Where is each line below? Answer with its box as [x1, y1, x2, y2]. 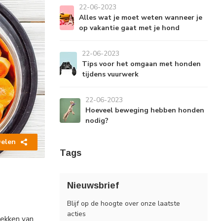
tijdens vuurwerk [82, 70, 139, 79]
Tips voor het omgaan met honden [82, 59, 201, 69]
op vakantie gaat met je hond [78, 23, 180, 33]
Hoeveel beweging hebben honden [85, 106, 205, 115]
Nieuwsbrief [67, 181, 119, 190]
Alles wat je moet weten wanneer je [78, 13, 202, 22]
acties [67, 209, 86, 219]
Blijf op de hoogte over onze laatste [67, 199, 180, 208]
